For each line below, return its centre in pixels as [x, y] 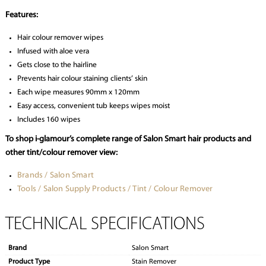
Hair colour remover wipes [60, 38]
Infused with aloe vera [53, 52]
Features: [21, 15]
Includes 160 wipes [48, 120]
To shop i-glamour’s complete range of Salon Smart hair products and [128, 140]
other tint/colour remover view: [61, 153]
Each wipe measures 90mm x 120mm [78, 93]
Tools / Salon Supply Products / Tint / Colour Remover [115, 189]
